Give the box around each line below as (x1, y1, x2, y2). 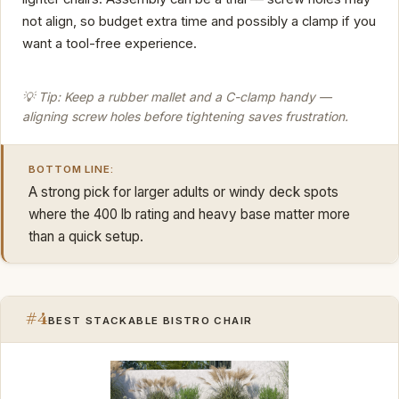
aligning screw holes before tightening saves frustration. (22, 108, 348, 124)
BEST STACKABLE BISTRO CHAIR (48, 314, 253, 328)
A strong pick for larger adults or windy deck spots (28, 183, 338, 200)
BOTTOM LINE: (28, 162, 115, 175)
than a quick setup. (28, 227, 143, 245)
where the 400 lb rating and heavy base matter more (28, 205, 350, 223)
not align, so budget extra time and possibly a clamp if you (22, 12, 376, 29)
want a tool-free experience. (22, 35, 197, 52)
